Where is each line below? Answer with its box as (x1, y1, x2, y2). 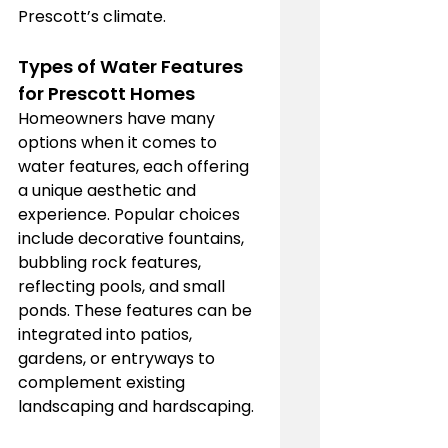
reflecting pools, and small (18, 275, 229, 298)
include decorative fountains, (18, 227, 248, 250)
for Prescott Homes (18, 81, 195, 106)
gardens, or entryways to (18, 347, 219, 370)
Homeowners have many (18, 107, 219, 130)
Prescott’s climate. (18, 5, 166, 28)
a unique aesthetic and (18, 179, 200, 202)
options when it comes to (18, 131, 221, 154)
